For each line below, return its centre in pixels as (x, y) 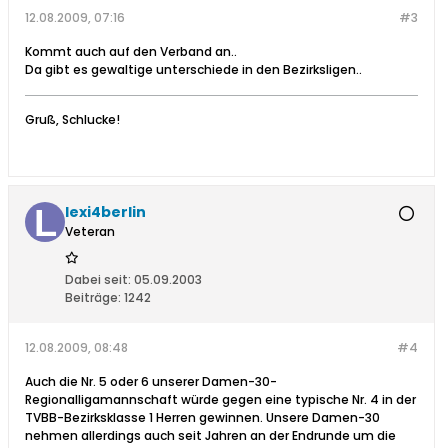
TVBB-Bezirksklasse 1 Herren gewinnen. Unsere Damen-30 (202, 418)
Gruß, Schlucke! (72, 120)
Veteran (90, 232)
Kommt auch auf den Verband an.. (131, 52)
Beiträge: (93, 298)
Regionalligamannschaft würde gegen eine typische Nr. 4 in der (220, 400)
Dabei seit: (98, 280)
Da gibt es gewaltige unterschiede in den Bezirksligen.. (193, 70)
